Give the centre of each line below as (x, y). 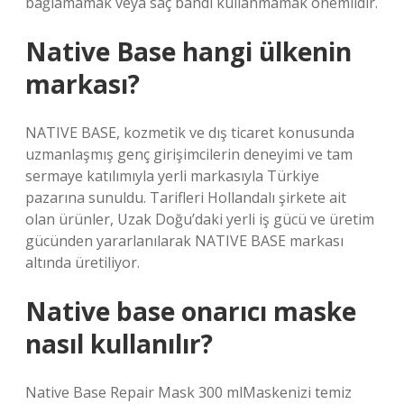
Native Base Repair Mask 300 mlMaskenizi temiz (188, 392)
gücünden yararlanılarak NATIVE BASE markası (184, 241)
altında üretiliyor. (83, 262)
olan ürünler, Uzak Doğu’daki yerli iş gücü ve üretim (200, 219)
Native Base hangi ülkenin (188, 51)
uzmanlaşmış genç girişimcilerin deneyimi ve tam (189, 154)
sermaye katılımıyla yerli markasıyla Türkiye (172, 176)
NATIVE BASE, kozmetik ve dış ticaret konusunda (190, 133)
